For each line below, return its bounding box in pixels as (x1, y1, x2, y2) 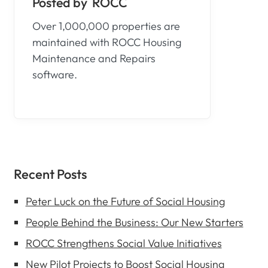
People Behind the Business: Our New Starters (25, 215, 243, 229)
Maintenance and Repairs (32, 51, 156, 65)
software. (32, 68, 77, 81)
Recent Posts (13, 166, 87, 182)
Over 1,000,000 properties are (32, 19, 180, 33)
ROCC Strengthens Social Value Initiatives (25, 236, 222, 250)
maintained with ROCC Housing (32, 35, 181, 49)
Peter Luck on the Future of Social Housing (25, 194, 225, 208)
